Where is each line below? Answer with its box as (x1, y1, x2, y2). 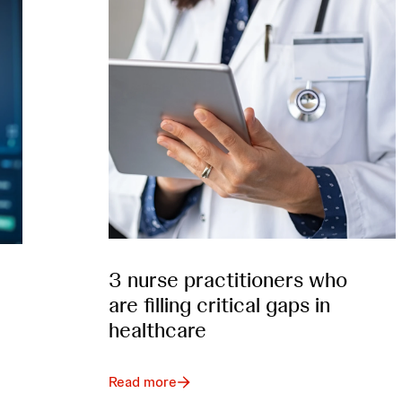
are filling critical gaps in (109, 290, 331, 319)
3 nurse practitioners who (109, 265, 348, 293)
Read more (109, 371, 178, 391)
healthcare (109, 315, 207, 344)
